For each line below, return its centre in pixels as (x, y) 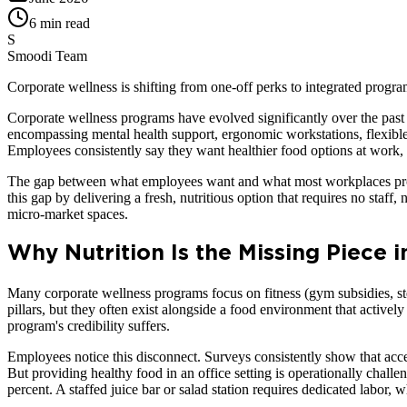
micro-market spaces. (68, 213)
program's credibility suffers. (89, 325)
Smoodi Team (47, 55)
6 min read (60, 23)
